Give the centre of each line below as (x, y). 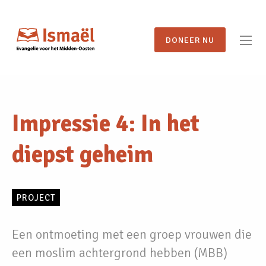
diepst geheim (83, 154)
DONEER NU (190, 40)
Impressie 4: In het (106, 123)
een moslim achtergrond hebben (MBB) (120, 253)
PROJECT (36, 198)
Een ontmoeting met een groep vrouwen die (132, 235)
